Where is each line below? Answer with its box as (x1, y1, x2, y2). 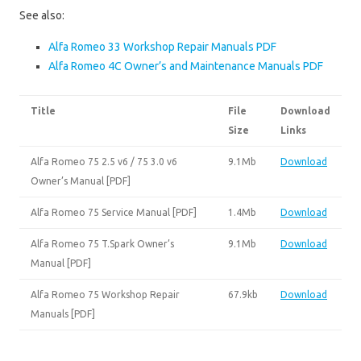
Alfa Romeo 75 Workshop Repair (31, 288, 180, 300)
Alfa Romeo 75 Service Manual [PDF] (31, 206, 197, 218)
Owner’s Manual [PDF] (31, 175, 131, 186)
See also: (19, 8, 64, 22)
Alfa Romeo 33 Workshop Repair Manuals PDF (48, 39, 276, 53)
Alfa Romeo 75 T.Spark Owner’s (31, 238, 174, 249)
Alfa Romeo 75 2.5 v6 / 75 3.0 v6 (31, 156, 177, 167)
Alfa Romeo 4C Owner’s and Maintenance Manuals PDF (48, 59, 323, 73)
